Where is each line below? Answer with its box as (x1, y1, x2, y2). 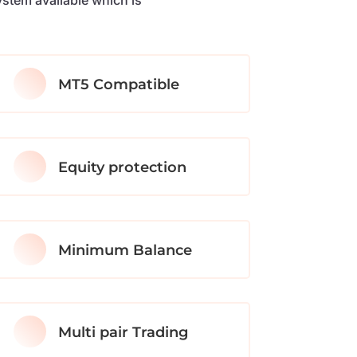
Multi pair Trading (58, 324, 189, 342)
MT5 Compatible (58, 76, 180, 94)
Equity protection (58, 159, 187, 176)
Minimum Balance (58, 241, 193, 259)
